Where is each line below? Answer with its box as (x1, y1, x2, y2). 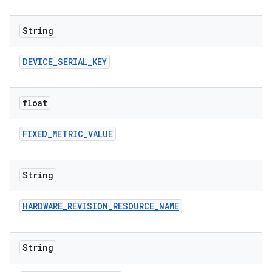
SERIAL (58, 56, 87, 67)
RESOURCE (113, 200, 154, 212)
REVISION (67, 200, 108, 212)
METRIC (52, 128, 83, 140)
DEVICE (22, 56, 53, 67)
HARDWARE (22, 200, 63, 212)
